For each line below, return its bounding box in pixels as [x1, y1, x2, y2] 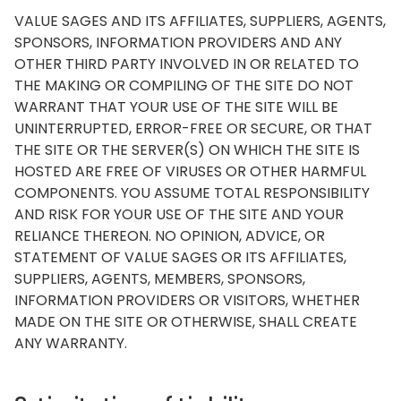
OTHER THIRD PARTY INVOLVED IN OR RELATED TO [14, 54, 359, 74]
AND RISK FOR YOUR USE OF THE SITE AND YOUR [14, 204, 344, 225]
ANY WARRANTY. [14, 333, 127, 354]
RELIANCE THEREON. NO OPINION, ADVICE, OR [14, 226, 325, 246]
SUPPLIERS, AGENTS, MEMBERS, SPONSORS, [14, 269, 305, 289]
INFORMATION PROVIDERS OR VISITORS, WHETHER [14, 290, 360, 311]
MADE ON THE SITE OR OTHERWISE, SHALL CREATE [14, 311, 357, 332]
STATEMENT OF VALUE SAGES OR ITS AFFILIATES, [14, 247, 346, 268]
